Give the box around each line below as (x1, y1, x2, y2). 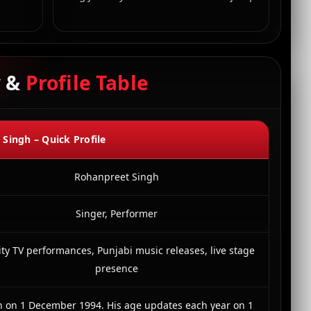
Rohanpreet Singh (74, 170, 159, 183)
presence (95, 262, 138, 275)
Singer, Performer (76, 207, 158, 220)
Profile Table (25, 69, 149, 96)
